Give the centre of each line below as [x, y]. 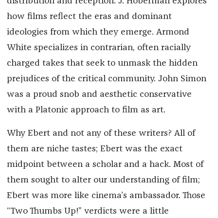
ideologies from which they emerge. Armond [98, 32]
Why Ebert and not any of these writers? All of [101, 134]
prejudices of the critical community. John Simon [106, 79]
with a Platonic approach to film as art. [86, 110]
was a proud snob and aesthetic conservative [99, 95]
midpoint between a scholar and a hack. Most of [105, 165]
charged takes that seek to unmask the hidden [102, 64]
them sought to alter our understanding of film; [103, 180]
